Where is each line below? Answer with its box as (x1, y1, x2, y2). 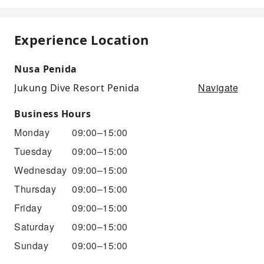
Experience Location (14, 30, 149, 48)
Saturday (14, 219, 54, 233)
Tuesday (14, 144, 52, 158)
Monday (14, 125, 49, 139)
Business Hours (14, 107, 91, 120)
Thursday (14, 181, 56, 196)
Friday (14, 200, 42, 214)
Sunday (14, 238, 48, 252)
